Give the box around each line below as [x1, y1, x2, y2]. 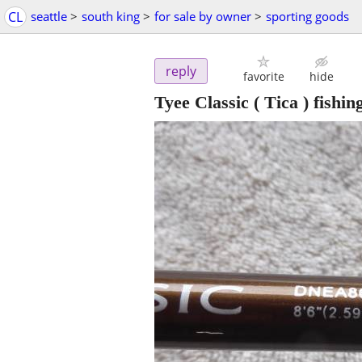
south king [82, 8, 140, 24]
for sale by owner [154, 8, 251, 24]
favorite [242, 69, 284, 85]
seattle [31, 8, 67, 24]
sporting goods [266, 8, 349, 24]
